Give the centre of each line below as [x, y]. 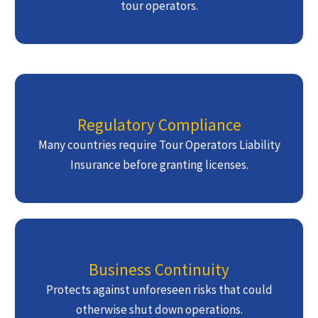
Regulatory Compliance [159, 125]
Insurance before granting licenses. [159, 165]
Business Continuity [159, 270]
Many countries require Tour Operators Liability [159, 145]
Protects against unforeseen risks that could [159, 290]
